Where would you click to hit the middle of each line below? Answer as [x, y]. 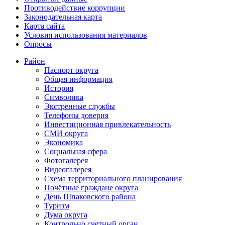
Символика [64, 97]
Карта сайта [44, 26]
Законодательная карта [63, 17]
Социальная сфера [76, 151]
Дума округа [66, 214]
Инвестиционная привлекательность [107, 124]
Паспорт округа [71, 70]
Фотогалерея [66, 160]
